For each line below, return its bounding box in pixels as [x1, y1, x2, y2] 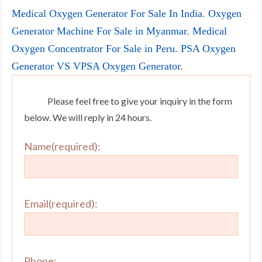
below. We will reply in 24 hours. [24, 112, 151, 123]
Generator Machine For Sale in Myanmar [12, 25, 187, 37]
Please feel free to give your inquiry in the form [47, 95, 232, 107]
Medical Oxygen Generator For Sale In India [12, 8, 202, 20]
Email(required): [24, 197, 98, 211]
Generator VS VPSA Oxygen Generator [12, 60, 180, 73]
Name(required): [24, 140, 101, 153]
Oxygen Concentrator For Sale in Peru [12, 43, 175, 55]
